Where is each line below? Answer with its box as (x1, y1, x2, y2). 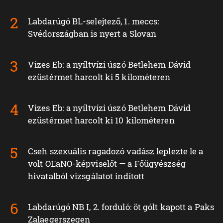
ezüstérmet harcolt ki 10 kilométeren (28, 114, 175, 126)
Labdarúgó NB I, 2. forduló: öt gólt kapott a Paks (28, 201, 214, 213)
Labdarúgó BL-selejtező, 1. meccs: (28, 15, 159, 27)
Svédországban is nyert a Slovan (28, 28, 157, 40)
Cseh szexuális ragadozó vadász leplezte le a (28, 145, 204, 157)
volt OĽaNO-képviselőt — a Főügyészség (28, 158, 186, 170)
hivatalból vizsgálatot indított (28, 170, 145, 182)
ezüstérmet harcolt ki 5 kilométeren (28, 71, 171, 83)
